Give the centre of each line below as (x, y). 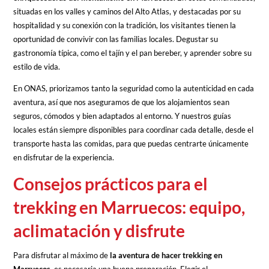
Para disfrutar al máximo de (61, 255)
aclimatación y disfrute (99, 230)
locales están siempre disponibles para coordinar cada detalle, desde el (134, 129)
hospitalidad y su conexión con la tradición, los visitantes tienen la (125, 25)
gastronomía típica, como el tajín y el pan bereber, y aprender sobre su (133, 53)
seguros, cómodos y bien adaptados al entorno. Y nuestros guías (122, 116)
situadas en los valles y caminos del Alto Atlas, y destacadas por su (127, 11)
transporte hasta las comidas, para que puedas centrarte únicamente (131, 143)
